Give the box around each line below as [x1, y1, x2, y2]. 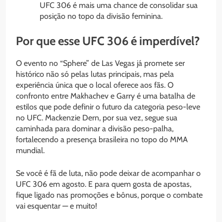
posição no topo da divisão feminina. [40, 11, 163, 21]
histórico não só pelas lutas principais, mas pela [16, 69, 174, 79]
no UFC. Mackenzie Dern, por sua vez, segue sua [16, 112, 177, 122]
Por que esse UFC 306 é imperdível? [16, 33, 200, 48]
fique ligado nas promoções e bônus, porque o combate [16, 190, 203, 200]
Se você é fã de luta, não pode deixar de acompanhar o [16, 168, 201, 178]
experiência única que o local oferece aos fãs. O [16, 80, 173, 90]
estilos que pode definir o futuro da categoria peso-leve [16, 102, 200, 111]
